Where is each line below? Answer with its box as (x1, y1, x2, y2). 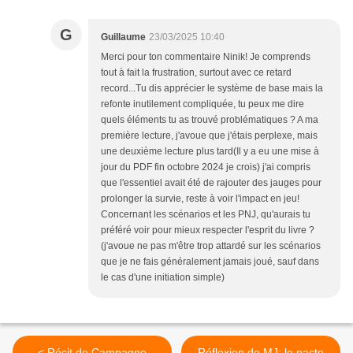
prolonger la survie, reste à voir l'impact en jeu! (101, 193, 299, 205)
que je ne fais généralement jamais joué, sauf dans (101, 256, 319, 268)
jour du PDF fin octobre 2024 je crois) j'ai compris (101, 162, 310, 173)
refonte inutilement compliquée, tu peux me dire (101, 98, 304, 110)
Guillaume (101, 32, 146, 43)
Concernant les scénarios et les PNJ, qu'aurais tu (101, 209, 310, 221)
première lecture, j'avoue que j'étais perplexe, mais (101, 130, 318, 142)
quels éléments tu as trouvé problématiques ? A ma (101, 114, 318, 126)
